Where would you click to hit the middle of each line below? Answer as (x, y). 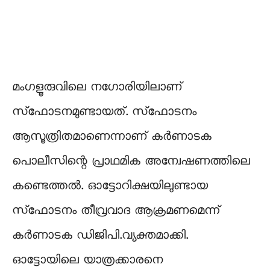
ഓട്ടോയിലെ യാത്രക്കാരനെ (87, 261)
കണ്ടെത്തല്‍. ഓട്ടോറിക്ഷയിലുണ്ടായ (110, 187)
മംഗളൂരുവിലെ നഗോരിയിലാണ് (97, 88)
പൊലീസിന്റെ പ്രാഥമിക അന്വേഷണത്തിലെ (131, 162)
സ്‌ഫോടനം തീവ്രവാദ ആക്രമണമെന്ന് (116, 211)
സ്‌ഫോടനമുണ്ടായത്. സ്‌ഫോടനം (104, 112)
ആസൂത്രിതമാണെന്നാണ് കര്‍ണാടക (112, 137)
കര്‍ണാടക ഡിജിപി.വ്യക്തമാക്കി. (100, 236)
